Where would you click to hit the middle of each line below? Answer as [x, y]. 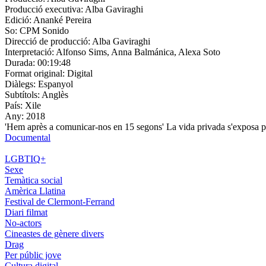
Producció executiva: [45, 9]
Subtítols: [23, 94]
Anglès [55, 94]
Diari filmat [26, 212]
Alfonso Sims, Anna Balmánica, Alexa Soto [138, 52]
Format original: [36, 73]
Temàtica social [34, 180]
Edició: [19, 20]
